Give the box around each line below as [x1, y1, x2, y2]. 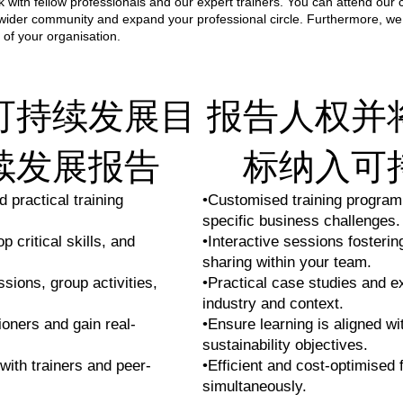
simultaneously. [202, 378, 307, 396]
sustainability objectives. [202, 336, 368, 354]
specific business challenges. [202, 212, 400, 230]
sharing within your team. [202, 254, 372, 272]
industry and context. [202, 295, 344, 313]
